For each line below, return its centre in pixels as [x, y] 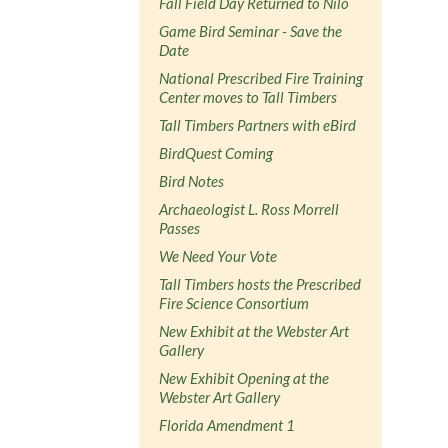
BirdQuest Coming [216, 152]
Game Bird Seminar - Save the [251, 30]
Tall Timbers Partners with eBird [258, 124]
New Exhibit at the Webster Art [254, 330]
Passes [180, 227]
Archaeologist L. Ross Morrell [249, 208]
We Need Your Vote [218, 255]
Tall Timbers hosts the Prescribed [260, 283]
